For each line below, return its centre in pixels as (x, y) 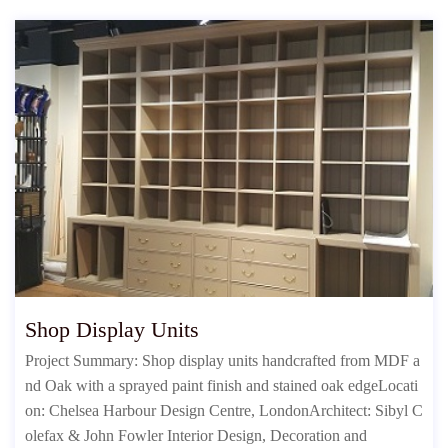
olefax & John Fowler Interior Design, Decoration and (196, 436)
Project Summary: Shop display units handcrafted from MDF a (222, 361)
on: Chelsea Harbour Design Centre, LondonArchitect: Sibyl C (224, 411)
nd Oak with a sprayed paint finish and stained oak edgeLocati (221, 386)
